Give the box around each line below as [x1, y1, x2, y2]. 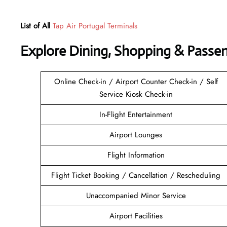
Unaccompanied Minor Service [86, 190, 186, 201]
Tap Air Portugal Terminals [53, 20, 137, 31]
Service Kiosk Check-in [99, 88, 173, 100]
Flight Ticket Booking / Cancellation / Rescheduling [51, 169, 220, 181]
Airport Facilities [109, 210, 163, 221]
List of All [20, 20, 53, 31]
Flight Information [107, 149, 165, 161]
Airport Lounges [109, 129, 162, 140]
